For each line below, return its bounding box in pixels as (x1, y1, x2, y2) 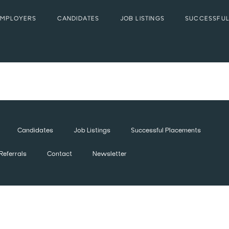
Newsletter (93, 151, 127, 158)
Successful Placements (130, 128, 201, 134)
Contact (47, 151, 73, 158)
